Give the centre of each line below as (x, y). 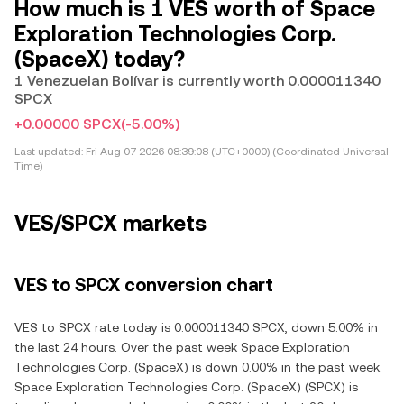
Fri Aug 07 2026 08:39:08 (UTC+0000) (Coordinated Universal (236, 151)
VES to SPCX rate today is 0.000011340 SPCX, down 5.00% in (196, 327)
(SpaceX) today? (100, 60)
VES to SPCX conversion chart (144, 285)
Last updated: (49, 151)
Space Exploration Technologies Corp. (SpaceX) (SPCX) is (186, 387)
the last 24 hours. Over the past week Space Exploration (182, 347)
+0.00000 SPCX (68, 124)
